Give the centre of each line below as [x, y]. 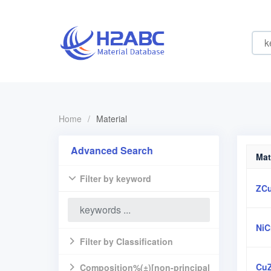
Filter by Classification [126, 241]
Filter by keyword [116, 178]
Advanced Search [112, 150]
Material [112, 119]
